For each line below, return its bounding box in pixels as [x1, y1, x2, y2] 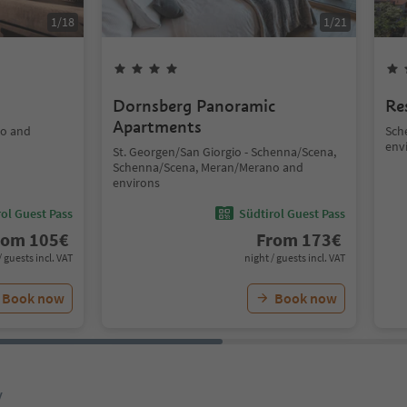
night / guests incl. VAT [244, 251, 345, 264]
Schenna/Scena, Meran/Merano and [113, 159, 303, 175]
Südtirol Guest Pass [239, 204, 345, 222]
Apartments [113, 116, 202, 137]
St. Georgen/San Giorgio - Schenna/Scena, [113, 144, 336, 160]
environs [113, 174, 160, 191]
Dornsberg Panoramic [113, 95, 275, 116]
